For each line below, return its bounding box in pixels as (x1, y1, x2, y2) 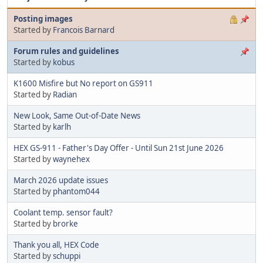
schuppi (53, 250, 80, 261)
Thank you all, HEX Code (14, 239, 99, 250)
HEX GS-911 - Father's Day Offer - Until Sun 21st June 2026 (14, 142, 224, 153)
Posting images (14, 13, 73, 24)
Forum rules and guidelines (14, 45, 119, 56)
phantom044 (53, 186, 100, 197)
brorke (53, 218, 78, 229)
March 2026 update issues (14, 174, 108, 186)
